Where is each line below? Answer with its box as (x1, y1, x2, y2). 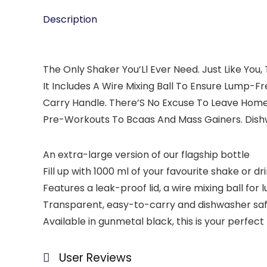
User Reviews (59, 250, 132, 266)
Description (43, 13, 97, 26)
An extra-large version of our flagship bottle (43, 148, 250, 162)
